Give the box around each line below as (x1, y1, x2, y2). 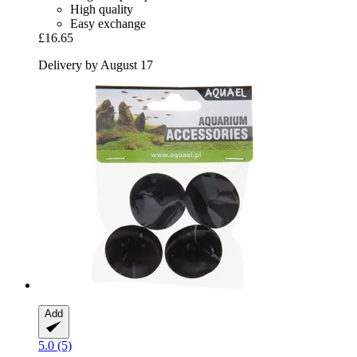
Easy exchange (70, 17, 146, 31)
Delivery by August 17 (38, 58, 153, 73)
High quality (70, 2, 133, 17)
